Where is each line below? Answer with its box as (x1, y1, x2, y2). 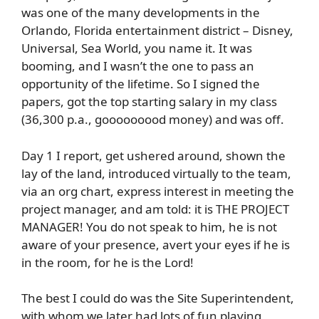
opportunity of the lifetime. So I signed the (21, 75, 260, 93)
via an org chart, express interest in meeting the (21, 182, 294, 199)
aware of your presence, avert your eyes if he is (21, 236, 290, 253)
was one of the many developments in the (21, 4, 260, 21)
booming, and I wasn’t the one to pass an (21, 58, 254, 75)
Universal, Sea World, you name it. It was (21, 40, 252, 57)
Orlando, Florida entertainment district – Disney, (21, 22, 293, 39)
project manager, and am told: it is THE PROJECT (21, 200, 289, 217)
